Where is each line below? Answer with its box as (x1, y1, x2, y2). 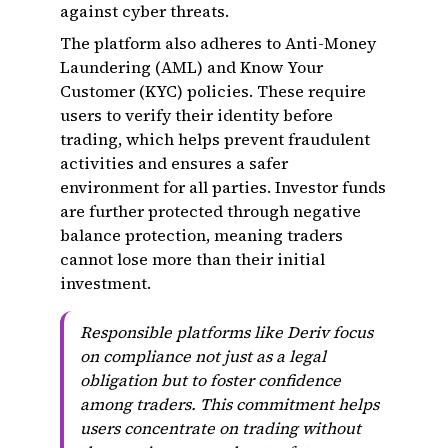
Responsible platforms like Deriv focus (80, 321, 373, 343)
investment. (60, 272, 151, 294)
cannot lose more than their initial (60, 248, 325, 270)
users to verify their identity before (60, 104, 333, 126)
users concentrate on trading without (80, 417, 361, 439)
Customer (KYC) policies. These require (60, 80, 366, 102)
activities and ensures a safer (60, 152, 288, 174)
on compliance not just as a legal (80, 345, 326, 367)
